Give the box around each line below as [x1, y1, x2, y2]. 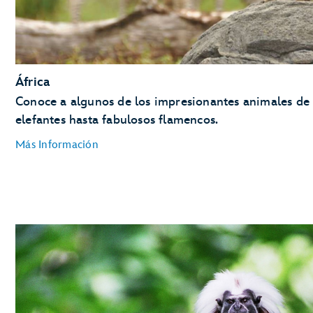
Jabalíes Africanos [15, 282, 114, 298]
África [15, 74, 50, 89]
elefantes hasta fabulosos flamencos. [15, 112, 219, 127]
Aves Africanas [15, 264, 95, 279]
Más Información [15, 138, 99, 152]
